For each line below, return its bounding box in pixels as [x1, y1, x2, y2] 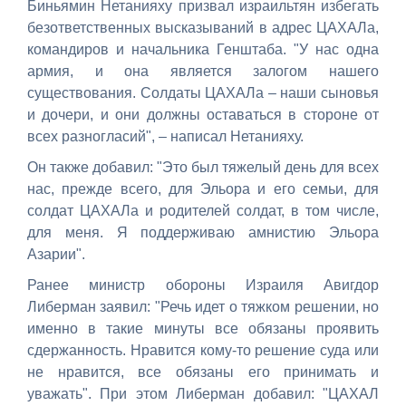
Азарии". [27, 246, 85, 262]
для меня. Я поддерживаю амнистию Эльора [27, 224, 379, 240]
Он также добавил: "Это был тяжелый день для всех [27, 159, 379, 175]
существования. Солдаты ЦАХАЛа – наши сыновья [27, 84, 379, 101]
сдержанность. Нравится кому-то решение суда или [27, 342, 379, 358]
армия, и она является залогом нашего [27, 63, 379, 79]
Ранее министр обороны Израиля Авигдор [27, 276, 379, 293]
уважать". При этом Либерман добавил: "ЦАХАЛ [27, 385, 379, 401]
